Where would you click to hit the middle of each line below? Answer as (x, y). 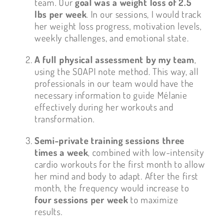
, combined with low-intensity (146, 152)
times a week (61, 152)
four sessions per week (81, 200)
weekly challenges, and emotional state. (111, 38)
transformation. (64, 119)
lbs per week (60, 14)
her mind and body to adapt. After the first (116, 176)
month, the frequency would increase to (112, 188)
